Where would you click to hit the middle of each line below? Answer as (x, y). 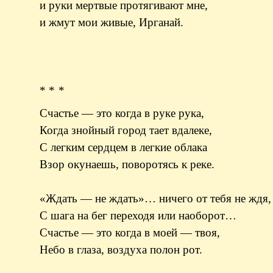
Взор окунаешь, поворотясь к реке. (127, 165)
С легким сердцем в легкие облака (123, 147)
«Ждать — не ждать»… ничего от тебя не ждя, (155, 199)
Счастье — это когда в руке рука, (122, 113)
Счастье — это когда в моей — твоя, (129, 233)
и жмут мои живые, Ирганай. (111, 22)
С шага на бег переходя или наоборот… (138, 216)
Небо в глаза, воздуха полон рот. (121, 250)
